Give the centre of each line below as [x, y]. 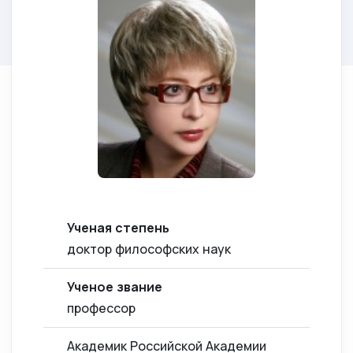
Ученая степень [118, 228]
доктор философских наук [149, 249]
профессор [101, 308]
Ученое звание [115, 287]
